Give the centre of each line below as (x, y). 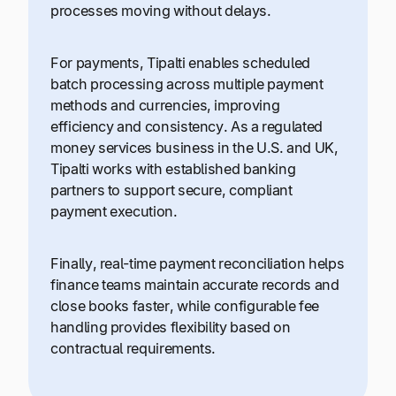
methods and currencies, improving (165, 105)
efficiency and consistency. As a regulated (187, 126)
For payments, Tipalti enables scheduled (181, 62)
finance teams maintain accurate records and (195, 284)
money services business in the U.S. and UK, (194, 147)
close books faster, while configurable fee (185, 305)
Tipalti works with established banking (173, 168)
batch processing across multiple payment (187, 84)
